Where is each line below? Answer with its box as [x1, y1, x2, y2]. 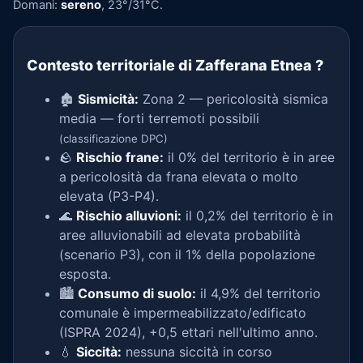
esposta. [59, 266, 111, 282]
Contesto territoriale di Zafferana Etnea [27, 57, 315, 74]
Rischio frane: [76, 149, 164, 165]
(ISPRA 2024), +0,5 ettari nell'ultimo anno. [59, 324, 318, 340]
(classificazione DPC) [59, 132, 168, 145]
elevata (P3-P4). [59, 188, 159, 204]
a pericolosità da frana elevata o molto [59, 169, 298, 185]
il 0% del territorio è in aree [164, 149, 335, 165]
